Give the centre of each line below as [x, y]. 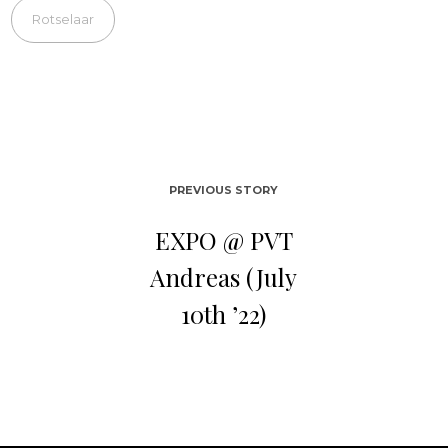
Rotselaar [63, 18]
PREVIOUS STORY [224, 189]
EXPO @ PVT [223, 239]
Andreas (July [224, 276]
